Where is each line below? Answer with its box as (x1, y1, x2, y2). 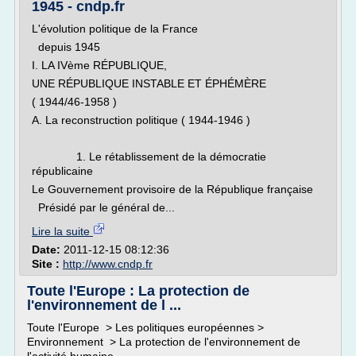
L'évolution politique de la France (32, 22, 198, 35)
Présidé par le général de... (32, 201, 175, 214)
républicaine (32, 164, 93, 177)
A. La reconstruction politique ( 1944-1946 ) (32, 114, 250, 126)
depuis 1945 (32, 41, 100, 53)
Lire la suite (32, 225, 93, 238)
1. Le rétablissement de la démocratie (32, 150, 266, 163)
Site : (32, 257, 63, 270)
